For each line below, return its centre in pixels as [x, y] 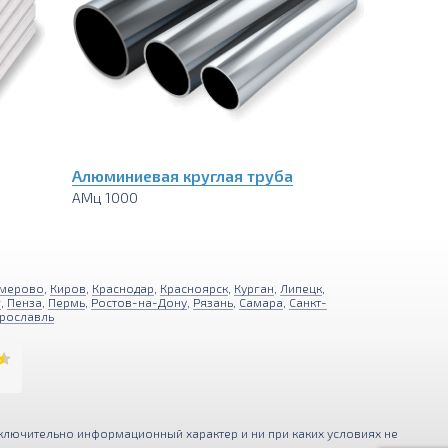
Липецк [301, 288]
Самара [261, 302]
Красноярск [194, 288]
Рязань [213, 302]
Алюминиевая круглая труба [183, 176]
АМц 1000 [105, 198]
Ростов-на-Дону [139, 302]
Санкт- [308, 302]
